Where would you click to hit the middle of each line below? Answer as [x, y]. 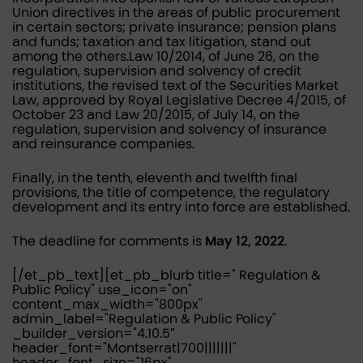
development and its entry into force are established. [181, 207]
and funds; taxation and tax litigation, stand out [162, 42]
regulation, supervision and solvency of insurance [169, 129]
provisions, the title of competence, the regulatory [171, 192]
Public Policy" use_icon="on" [102, 290]
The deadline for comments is [109, 241]
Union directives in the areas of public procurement [176, 13]
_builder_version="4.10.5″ [94, 333]
